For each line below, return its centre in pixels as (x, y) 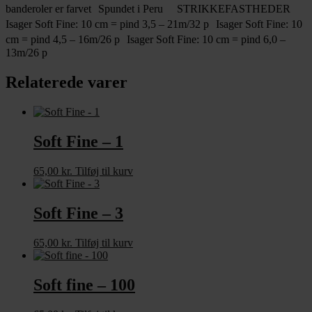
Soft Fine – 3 (78, 213)
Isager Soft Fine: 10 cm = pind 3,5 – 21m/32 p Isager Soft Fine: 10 (154, 24)
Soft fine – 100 (84, 284)
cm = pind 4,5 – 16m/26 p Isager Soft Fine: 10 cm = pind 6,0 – (146, 40)
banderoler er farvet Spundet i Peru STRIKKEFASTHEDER (148, 9)
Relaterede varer (67, 83)
